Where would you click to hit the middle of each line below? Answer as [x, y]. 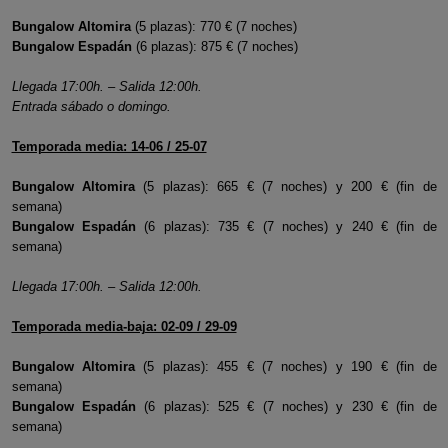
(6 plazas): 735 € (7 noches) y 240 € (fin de [290, 226]
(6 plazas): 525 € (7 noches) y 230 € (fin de [290, 406]
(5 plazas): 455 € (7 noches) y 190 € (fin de [285, 366]
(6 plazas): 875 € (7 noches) [214, 46]
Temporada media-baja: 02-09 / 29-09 [124, 326]
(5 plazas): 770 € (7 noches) [213, 26]
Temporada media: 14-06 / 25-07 [109, 146]
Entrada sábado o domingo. [91, 106]
